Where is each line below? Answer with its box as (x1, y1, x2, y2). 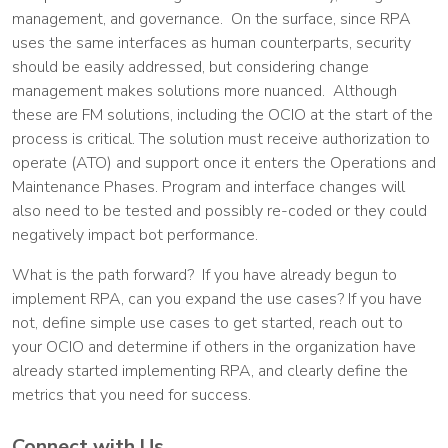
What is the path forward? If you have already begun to (12, 264, 397, 287)
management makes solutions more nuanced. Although (12, 80, 397, 103)
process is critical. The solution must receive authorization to (12, 128, 430, 151)
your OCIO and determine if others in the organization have (12, 336, 416, 359)
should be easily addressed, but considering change (12, 56, 369, 79)
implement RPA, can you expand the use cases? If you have (12, 288, 422, 311)
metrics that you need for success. (12, 384, 251, 407)
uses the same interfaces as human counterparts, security (12, 32, 411, 55)
